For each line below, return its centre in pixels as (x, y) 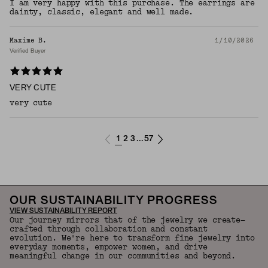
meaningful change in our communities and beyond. (123, 256)
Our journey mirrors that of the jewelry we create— (128, 220)
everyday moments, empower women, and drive (109, 247)
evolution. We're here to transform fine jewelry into (132, 238)
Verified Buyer (28, 51)
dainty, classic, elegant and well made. (102, 12)
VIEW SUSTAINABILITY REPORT (63, 211)
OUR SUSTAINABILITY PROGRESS (114, 201)
